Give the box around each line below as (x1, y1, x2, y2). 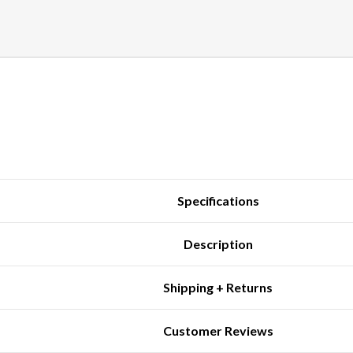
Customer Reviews (162, 322, 273, 338)
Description (183, 236, 253, 251)
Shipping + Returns (163, 279, 273, 295)
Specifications (176, 192, 259, 208)
